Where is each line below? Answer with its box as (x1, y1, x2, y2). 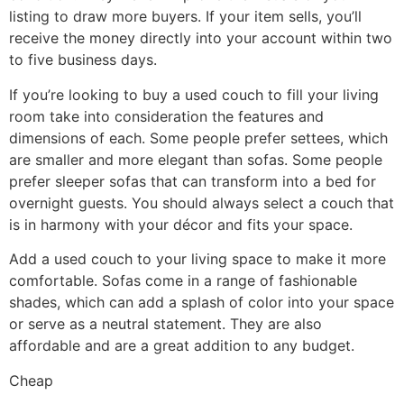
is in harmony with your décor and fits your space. (9, 215, 353, 234)
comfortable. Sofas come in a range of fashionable (9, 271, 357, 290)
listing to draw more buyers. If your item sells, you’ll (9, 7, 362, 26)
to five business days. (9, 50, 157, 69)
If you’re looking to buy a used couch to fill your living (9, 85, 379, 104)
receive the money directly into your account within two (9, 29, 392, 48)
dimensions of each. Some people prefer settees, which (9, 128, 388, 147)
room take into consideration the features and (9, 106, 324, 125)
